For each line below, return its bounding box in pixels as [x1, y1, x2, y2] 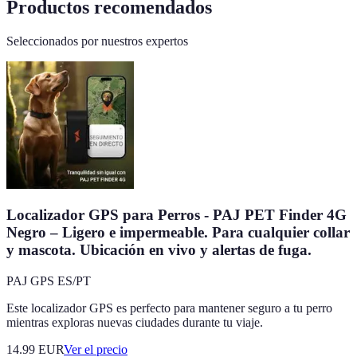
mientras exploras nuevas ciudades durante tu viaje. [6, 316, 263, 330]
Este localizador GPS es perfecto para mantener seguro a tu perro [6, 301, 332, 316]
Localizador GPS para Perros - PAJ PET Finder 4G [6, 206, 347, 224]
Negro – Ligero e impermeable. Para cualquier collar [6, 224, 350, 241]
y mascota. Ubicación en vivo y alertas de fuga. [6, 241, 312, 259]
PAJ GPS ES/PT [6, 274, 91, 288]
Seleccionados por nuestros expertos [6, 33, 188, 48]
